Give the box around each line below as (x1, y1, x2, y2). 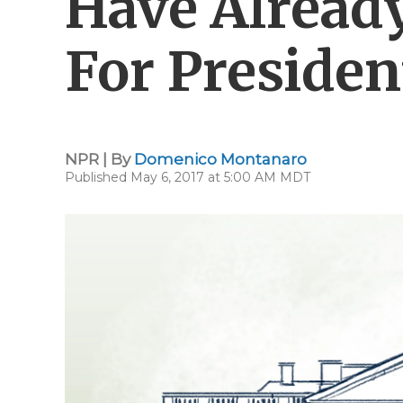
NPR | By (65, 150, 134, 168)
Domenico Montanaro (134, 150, 307, 168)
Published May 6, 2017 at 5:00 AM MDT (65, 169, 310, 185)
